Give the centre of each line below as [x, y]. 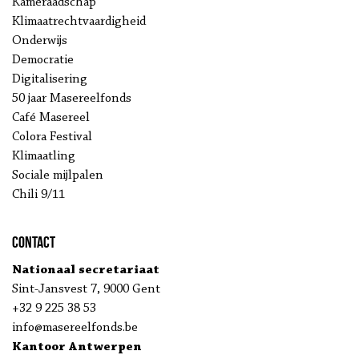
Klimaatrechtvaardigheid [79, 21]
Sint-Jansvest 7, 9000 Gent [86, 289]
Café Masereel [51, 117]
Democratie [43, 60]
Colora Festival [52, 137]
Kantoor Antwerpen [77, 347]
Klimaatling [44, 156]
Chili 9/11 [38, 194]
